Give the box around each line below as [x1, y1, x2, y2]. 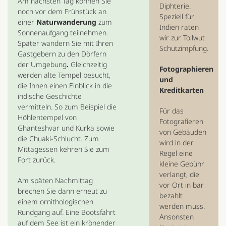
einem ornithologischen [17, 197, 93, 206]
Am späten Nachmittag [17, 176, 93, 185]
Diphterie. [159, 1, 191, 11]
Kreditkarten [159, 85, 204, 95]
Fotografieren [159, 117, 204, 126]
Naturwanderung [36, 17, 98, 27]
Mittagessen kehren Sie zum [17, 144, 109, 154]
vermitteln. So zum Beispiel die [17, 102, 117, 111]
